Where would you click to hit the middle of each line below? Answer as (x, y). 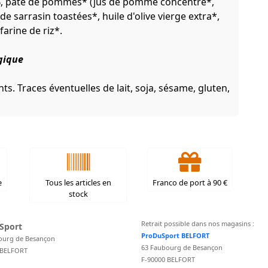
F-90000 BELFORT (168, 259)
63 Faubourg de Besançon (182, 247)
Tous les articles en (78, 182)
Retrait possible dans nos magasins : (198, 223)
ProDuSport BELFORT (175, 235)
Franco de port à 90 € (190, 182)
